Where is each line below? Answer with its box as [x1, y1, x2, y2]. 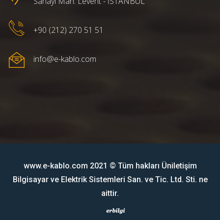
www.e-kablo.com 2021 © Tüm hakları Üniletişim [23, 161, 197, 170]
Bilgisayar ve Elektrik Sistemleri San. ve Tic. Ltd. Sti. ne [12, 175, 208, 184]
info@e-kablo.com [33, 54, 96, 64]
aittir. [101, 189, 119, 198]
